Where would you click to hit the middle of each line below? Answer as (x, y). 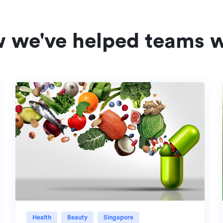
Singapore (135, 218)
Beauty (94, 218)
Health (59, 218)
